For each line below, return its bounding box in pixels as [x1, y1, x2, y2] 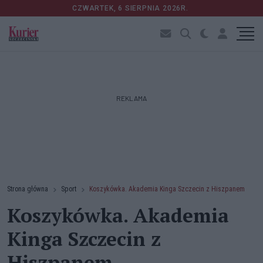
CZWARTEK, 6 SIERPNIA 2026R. [72, 4, 191, 12]
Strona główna [7, 185, 48, 193]
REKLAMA [116, 94, 147, 102]
